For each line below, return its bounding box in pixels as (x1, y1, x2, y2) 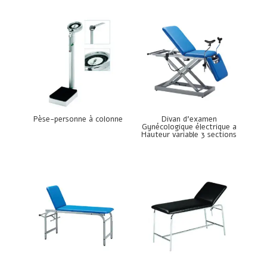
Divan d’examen (161, 113, 217, 125)
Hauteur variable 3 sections (141, 129, 237, 140)
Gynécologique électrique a (141, 121, 237, 132)
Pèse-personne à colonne (33, 113, 123, 125)
